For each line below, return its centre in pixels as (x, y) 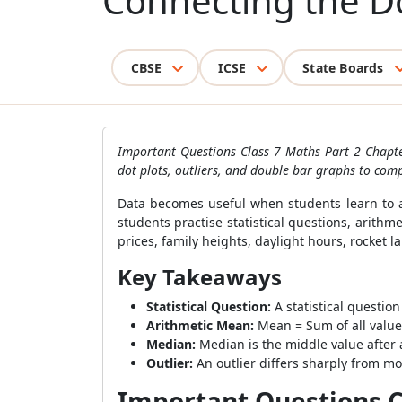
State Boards (343, 67)
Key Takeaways (200, 277)
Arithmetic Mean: (200, 325)
